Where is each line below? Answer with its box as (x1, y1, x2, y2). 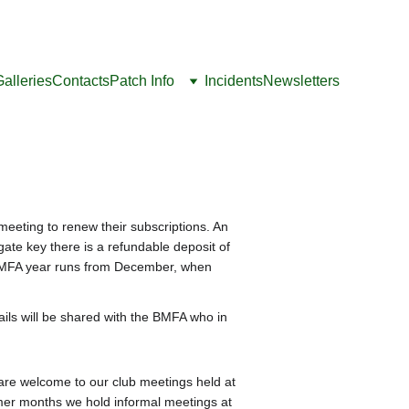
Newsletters (263, 73, 340, 89)
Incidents (204, 73, 263, 89)
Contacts (52, 73, 110, 89)
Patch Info (110, 73, 174, 89)
